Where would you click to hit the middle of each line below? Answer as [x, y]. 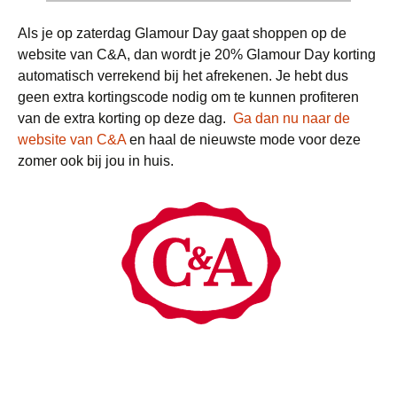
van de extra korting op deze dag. [125, 118]
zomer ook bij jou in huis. [96, 161]
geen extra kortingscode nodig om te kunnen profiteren [188, 97]
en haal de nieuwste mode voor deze [243, 140]
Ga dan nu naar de [292, 118]
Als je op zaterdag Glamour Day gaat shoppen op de [182, 33]
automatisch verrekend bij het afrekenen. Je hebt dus [183, 76]
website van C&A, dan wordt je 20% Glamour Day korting [197, 54]
